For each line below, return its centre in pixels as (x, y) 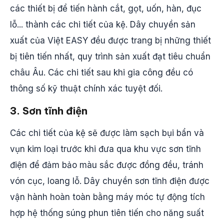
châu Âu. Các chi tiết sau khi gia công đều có (101, 72)
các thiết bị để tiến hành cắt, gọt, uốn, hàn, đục (106, 8)
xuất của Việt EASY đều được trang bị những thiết (110, 40)
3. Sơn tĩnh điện (49, 111)
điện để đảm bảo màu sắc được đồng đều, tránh (107, 165)
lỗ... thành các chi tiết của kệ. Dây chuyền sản (103, 24)
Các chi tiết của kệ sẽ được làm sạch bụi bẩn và (107, 133)
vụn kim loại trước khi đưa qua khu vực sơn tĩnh (105, 149)
